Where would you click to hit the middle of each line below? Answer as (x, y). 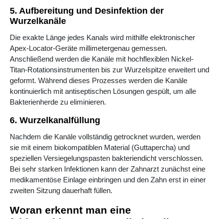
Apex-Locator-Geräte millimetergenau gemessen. (88, 48)
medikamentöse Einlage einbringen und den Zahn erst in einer (108, 180)
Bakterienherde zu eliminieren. (58, 102)
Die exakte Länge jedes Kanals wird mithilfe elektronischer (102, 38)
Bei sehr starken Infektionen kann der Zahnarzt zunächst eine (108, 169)
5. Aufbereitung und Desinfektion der (87, 11)
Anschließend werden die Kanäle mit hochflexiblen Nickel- (102, 59)
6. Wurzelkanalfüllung (55, 120)
